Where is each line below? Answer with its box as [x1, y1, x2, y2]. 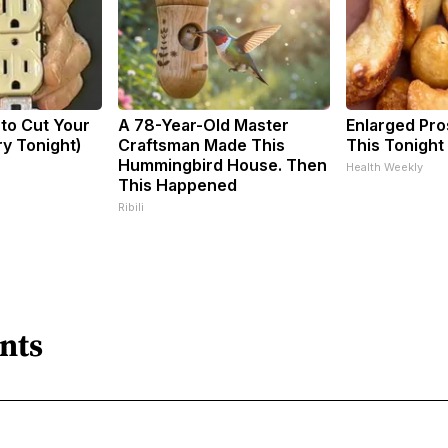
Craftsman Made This [118, 134, 285, 155]
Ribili [118, 199, 144, 214]
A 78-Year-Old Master [118, 114, 289, 135]
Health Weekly [346, 159, 423, 174]
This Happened [118, 174, 237, 195]
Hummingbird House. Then [118, 154, 327, 175]
